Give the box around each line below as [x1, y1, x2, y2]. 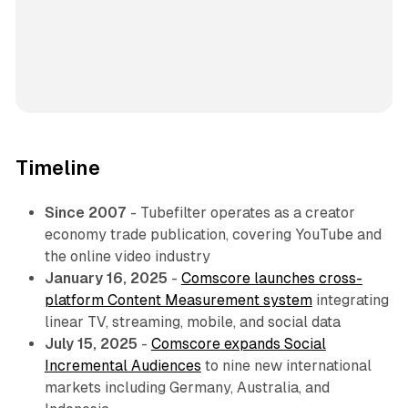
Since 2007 [44, 204, 127, 222]
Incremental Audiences [44, 357, 201, 375]
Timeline [15, 157, 100, 180]
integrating [311, 291, 389, 310]
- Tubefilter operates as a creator [126, 204, 355, 222]
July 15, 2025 [44, 335, 138, 353]
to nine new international [200, 357, 372, 375]
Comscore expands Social [150, 335, 326, 353]
